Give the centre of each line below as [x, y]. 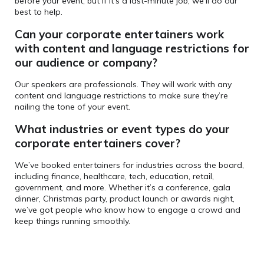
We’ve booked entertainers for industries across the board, [129, 165]
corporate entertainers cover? [98, 143]
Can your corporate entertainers [105, 34]
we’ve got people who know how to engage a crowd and [128, 210]
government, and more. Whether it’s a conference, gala [123, 187]
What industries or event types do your [122, 129]
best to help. [39, 12]
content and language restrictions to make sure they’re [121, 95]
